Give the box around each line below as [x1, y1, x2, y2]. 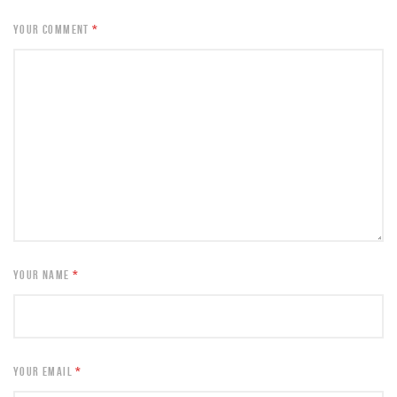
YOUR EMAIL [13, 364, 76, 378]
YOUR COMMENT [13, 22, 93, 36]
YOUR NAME [13, 268, 74, 282]
